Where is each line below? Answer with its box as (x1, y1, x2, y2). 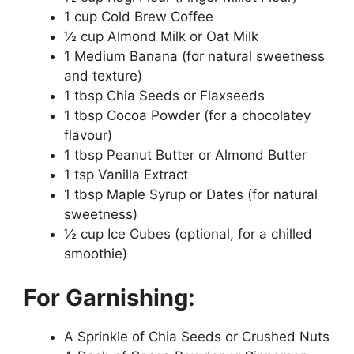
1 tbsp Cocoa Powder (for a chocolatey (64, 107, 311, 123)
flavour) (64, 127, 112, 143)
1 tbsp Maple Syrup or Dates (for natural (64, 186, 318, 202)
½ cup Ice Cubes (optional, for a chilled (64, 226, 312, 242)
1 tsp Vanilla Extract (64, 167, 188, 183)
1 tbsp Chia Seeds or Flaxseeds (64, 88, 265, 104)
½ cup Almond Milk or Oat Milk (64, 28, 258, 44)
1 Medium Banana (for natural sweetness (64, 48, 325, 64)
